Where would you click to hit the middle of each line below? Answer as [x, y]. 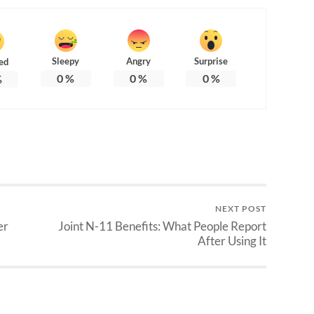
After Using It [232, 240]
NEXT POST [241, 208]
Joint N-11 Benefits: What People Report [162, 226]
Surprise [211, 61]
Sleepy [66, 61]
